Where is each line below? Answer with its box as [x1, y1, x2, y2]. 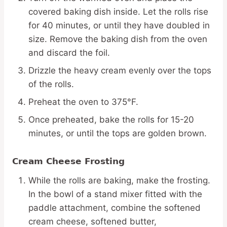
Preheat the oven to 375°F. [28, 96, 138, 107]
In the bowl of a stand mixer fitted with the [28, 188, 202, 199]
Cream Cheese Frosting [12, 156, 125, 166]
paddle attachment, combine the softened [28, 202, 201, 213]
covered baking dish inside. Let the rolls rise [28, 6, 208, 17]
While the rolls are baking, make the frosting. [28, 175, 210, 185]
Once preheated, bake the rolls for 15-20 [28, 114, 194, 125]
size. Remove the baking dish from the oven [28, 33, 207, 44]
